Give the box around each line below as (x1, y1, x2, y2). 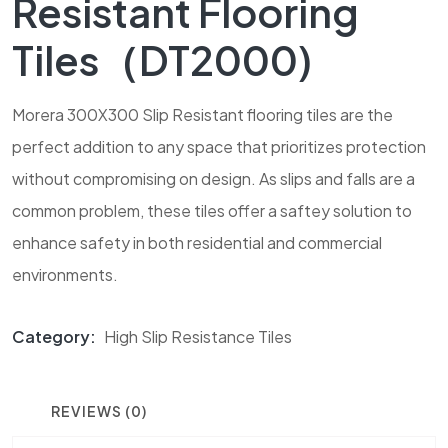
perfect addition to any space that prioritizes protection (12, 136, 426, 158)
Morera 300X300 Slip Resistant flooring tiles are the (12, 104, 393, 126)
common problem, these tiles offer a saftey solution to (12, 200, 412, 222)
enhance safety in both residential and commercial (12, 232, 382, 254)
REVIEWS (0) (51, 402, 147, 421)
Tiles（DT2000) (12, 34, 312, 86)
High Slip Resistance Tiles (104, 326, 292, 348)
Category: (12, 326, 99, 348)
